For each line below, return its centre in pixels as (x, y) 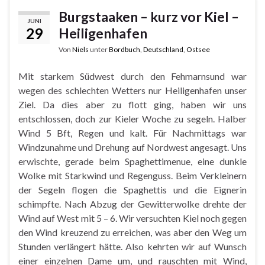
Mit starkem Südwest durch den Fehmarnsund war (132, 76)
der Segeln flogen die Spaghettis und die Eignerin (132, 189)
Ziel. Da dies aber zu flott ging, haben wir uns (132, 104)
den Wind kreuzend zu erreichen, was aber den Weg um (132, 232)
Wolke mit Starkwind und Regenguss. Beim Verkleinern (132, 175)
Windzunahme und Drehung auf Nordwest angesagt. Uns (132, 147)
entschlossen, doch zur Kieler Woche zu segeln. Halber (132, 118)
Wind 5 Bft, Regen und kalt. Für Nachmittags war (132, 132)
